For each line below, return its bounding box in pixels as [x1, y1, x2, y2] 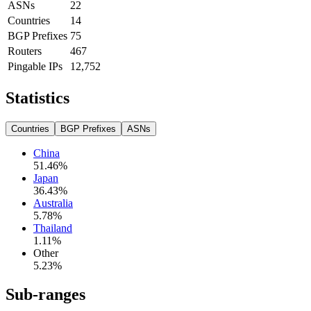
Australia [33, 196, 73, 209]
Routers [8, 44, 42, 57]
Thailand [33, 221, 72, 234]
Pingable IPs [8, 60, 62, 72]
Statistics [6, 88, 69, 107]
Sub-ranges [6, 285, 85, 304]
